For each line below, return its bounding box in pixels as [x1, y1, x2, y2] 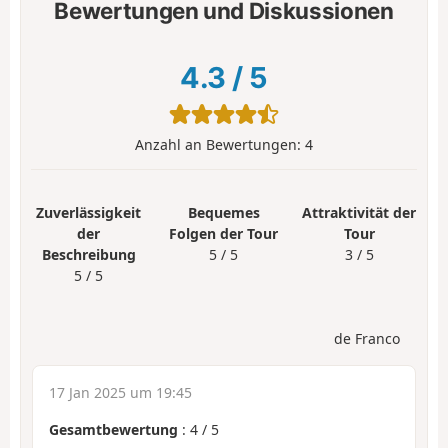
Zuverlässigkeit [36, 202, 142, 222]
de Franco [334, 329, 400, 349]
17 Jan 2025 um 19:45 [49, 383, 192, 403]
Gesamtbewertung [49, 420, 178, 440]
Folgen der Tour [169, 223, 279, 243]
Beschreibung [41, 244, 136, 264]
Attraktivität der [302, 202, 417, 222]
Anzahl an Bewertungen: [135, 134, 305, 154]
